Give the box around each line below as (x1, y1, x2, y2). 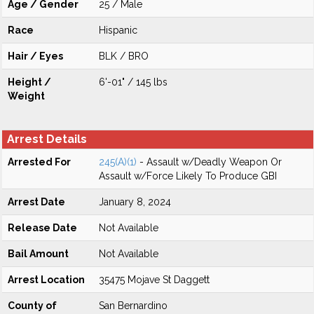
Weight (8, 90, 45, 102)
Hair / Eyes (8, 50, 63, 62)
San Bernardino (99, 300, 168, 311)
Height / (8, 76, 51, 88)
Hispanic (99, 25, 137, 36)
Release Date (8, 222, 77, 233)
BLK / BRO (99, 50, 149, 62)
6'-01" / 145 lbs (99, 76, 168, 88)
